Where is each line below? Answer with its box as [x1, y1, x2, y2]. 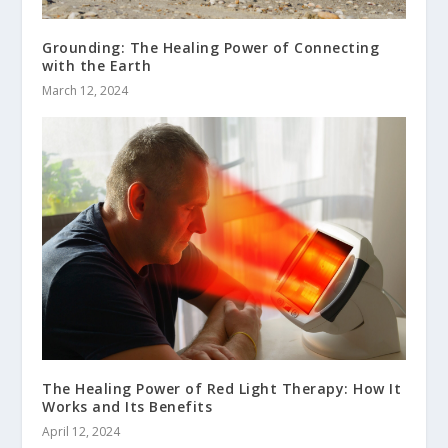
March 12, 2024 [42, 82, 129, 100]
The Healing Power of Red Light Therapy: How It [42, 378, 402, 398]
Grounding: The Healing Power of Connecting [42, 38, 380, 58]
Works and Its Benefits [42, 396, 213, 416]
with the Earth [42, 56, 152, 76]
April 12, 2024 [42, 422, 121, 440]
